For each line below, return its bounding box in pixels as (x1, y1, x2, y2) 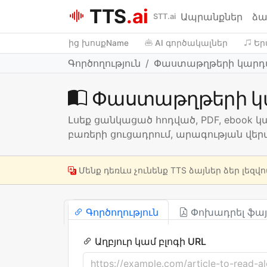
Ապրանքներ (181, 10, 243, 23)
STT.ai (153, 12, 176, 21)
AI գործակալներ (154, 38, 228, 48)
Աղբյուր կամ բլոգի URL (95, 235, 206, 248)
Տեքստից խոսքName (38, 38, 129, 48)
